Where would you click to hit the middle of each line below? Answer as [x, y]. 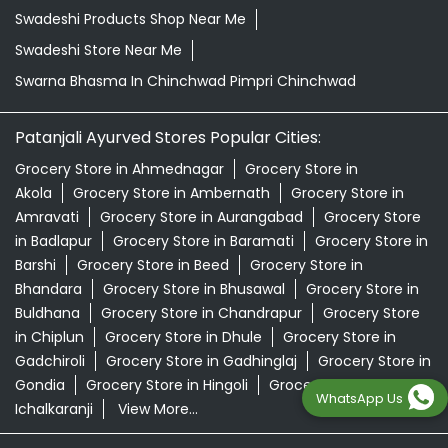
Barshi [35, 264]
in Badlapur [53, 240]
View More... [158, 408]
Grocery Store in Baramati [203, 240]
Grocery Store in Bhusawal [194, 288]
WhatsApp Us [359, 398]
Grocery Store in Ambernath [171, 192]
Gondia [40, 384]
